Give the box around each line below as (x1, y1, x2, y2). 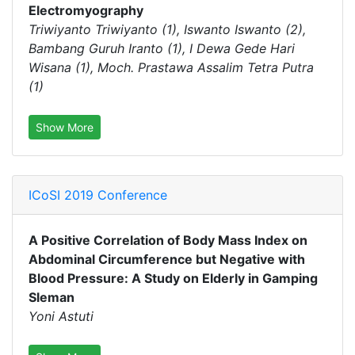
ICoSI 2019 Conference (29, 187, 167, 203)
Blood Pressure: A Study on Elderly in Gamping (29, 270, 318, 286)
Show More (36, 120, 94, 134)
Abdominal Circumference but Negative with (29, 251, 305, 267)
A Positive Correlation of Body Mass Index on (29, 232, 307, 248)
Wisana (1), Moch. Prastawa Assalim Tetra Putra (29, 59, 314, 75)
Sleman (29, 289, 74, 305)
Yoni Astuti (29, 308, 94, 324)
